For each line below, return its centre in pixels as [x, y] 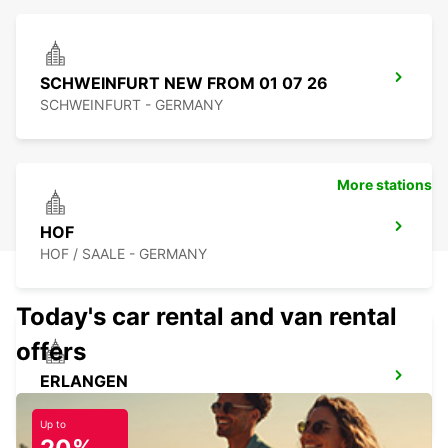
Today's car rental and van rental [206, 317]
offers [51, 352]
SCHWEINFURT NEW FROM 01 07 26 [184, 83]
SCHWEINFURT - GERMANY [131, 105]
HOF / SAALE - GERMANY [123, 254]
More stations [384, 185]
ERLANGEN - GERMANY [118, 403]
